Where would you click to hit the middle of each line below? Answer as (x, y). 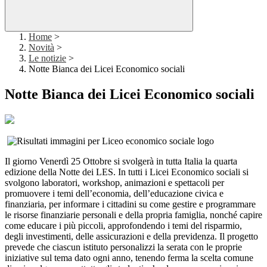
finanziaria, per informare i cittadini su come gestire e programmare (130, 204)
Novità (41, 48)
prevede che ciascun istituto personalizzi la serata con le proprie (123, 247)
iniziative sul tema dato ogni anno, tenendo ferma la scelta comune (129, 258)
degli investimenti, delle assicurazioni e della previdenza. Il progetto (131, 237)
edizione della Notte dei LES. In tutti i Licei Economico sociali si (127, 172)
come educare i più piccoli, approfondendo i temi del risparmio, (123, 226)
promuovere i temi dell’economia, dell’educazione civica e (114, 194)
